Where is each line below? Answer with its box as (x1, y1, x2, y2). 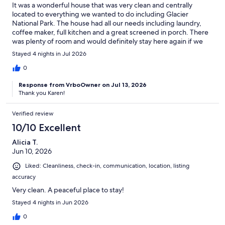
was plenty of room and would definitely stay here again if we (12, 37, 203, 46)
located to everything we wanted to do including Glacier (12, 10, 188, 19)
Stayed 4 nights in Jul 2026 (12, 50, 86, 58)
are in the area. (12, 46, 58, 55)
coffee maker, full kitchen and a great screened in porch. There (12, 28, 208, 37)
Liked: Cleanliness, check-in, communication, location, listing (25, 162, 189, 170)
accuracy (12, 172, 36, 181)
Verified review (12, 109, 54, 118)
